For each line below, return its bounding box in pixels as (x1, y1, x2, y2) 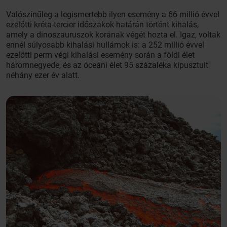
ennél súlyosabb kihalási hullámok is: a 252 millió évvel (6, 40, 204, 50)
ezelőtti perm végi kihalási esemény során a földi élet (6, 50, 195, 60)
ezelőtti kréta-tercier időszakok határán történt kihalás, (6, 20, 199, 29)
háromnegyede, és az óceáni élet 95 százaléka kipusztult (6, 60, 208, 70)
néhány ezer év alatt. (6, 70, 80, 80)
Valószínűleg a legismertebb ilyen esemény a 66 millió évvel (6, 10, 219, 19)
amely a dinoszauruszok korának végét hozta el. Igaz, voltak (6, 30, 220, 40)
